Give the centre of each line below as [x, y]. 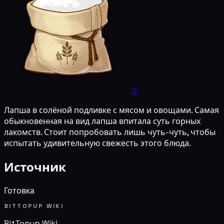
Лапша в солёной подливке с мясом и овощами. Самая [111, 110]
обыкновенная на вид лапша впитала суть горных [102, 121]
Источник [35, 167]
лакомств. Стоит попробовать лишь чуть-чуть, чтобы [110, 132]
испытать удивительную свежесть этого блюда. [97, 143]
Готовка [19, 190]
